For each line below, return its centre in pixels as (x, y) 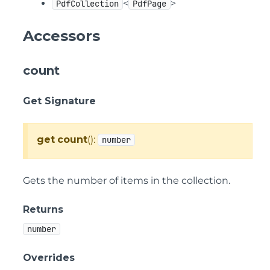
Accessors (61, 36)
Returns (43, 209)
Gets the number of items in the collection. (127, 181)
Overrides (49, 258)
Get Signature (59, 101)
